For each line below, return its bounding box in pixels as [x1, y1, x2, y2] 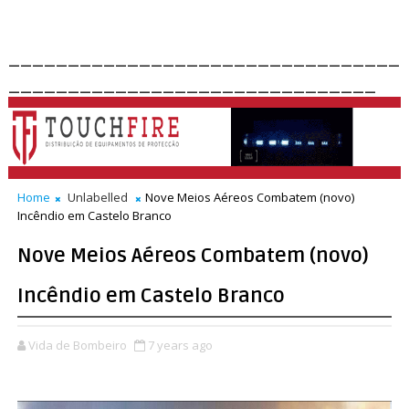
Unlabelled [64, 189, 131, 205]
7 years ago [147, 337, 213, 353]
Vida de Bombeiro [27, 337, 127, 353]
